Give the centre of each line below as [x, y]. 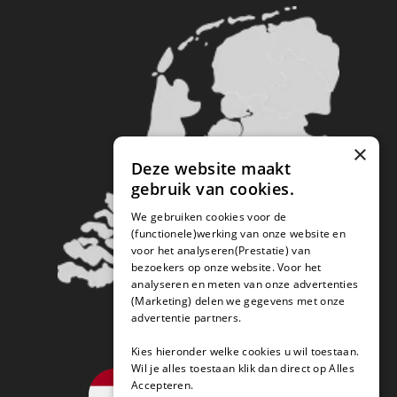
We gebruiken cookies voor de [209, 217]
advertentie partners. [187, 318]
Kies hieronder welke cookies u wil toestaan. [245, 351]
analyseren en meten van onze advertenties [245, 284]
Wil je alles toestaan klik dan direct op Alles [243, 368]
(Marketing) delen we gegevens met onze [238, 301]
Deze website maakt [211, 168]
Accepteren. [163, 385]
